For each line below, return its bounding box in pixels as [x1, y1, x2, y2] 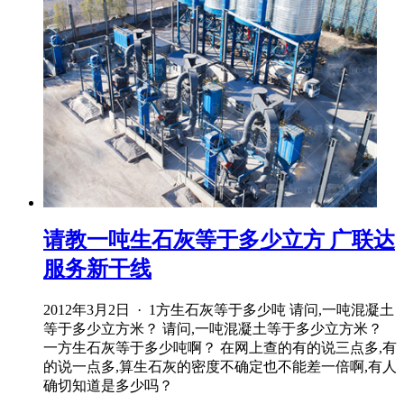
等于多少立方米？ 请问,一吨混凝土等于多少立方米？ [43, 321, 382, 337]
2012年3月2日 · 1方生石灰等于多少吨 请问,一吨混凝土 [43, 302, 394, 318]
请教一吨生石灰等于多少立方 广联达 [43, 228, 395, 252]
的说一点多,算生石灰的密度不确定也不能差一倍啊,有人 [43, 359, 397, 375]
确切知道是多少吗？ [43, 378, 173, 394]
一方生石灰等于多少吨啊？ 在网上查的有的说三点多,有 [43, 340, 397, 356]
